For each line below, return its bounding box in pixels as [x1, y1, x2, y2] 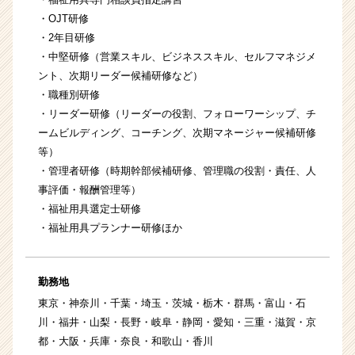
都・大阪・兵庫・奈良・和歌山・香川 [38, 335, 213, 348]
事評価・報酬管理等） [38, 184, 141, 197]
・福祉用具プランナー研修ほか [38, 222, 182, 235]
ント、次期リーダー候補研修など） [38, 70, 203, 82]
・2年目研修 [38, 32, 95, 44]
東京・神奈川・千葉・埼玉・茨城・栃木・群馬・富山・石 [38, 297, 306, 310]
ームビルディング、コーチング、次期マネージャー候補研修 [38, 127, 316, 139]
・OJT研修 [38, 13, 89, 25]
